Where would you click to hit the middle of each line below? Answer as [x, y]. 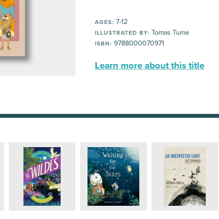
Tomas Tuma [169, 33]
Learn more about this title [150, 66]
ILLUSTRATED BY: [122, 33]
